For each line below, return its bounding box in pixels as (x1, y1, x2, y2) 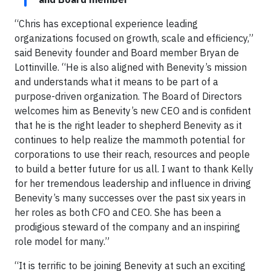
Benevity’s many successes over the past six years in (15, 192, 246, 204)
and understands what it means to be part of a (15, 76, 218, 88)
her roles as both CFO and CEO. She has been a (15, 206, 221, 218)
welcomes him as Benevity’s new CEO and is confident (15, 105, 251, 117)
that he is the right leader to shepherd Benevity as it (15, 119, 242, 131)
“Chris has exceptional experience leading (15, 18, 198, 30)
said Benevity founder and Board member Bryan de (15, 47, 239, 59)
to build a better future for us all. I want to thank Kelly (15, 163, 253, 175)
